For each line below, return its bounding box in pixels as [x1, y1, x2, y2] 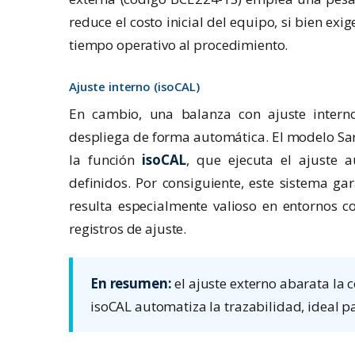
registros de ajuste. [69, 219, 187, 239]
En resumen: [90, 274, 172, 293]
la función [69, 151, 143, 170]
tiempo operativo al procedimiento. [69, 36, 288, 55]
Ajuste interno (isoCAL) [69, 78, 200, 95]
